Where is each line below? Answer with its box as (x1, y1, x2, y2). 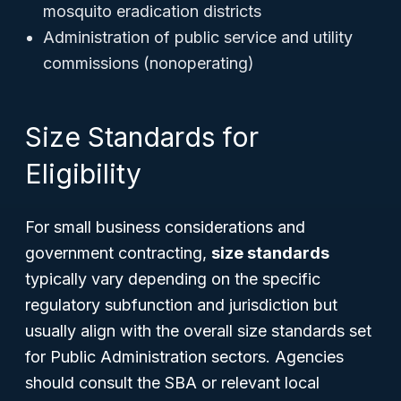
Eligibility (25, 158, 141, 190)
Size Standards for (25, 121, 259, 153)
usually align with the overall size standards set (25, 321, 371, 340)
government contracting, (25, 243, 211, 262)
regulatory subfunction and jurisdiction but (25, 295, 337, 314)
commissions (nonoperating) (43, 54, 254, 73)
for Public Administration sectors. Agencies (25, 347, 344, 366)
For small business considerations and (25, 218, 305, 236)
